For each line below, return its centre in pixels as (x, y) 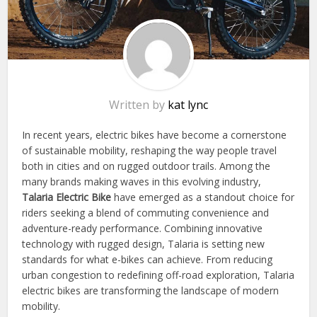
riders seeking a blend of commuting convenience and (146, 212)
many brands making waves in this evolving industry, (142, 181)
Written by (138, 104)
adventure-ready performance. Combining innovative (143, 228)
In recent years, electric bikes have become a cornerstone (155, 134)
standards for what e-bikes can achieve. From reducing (148, 259)
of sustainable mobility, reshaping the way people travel (150, 150)
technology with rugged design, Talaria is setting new (144, 243)
